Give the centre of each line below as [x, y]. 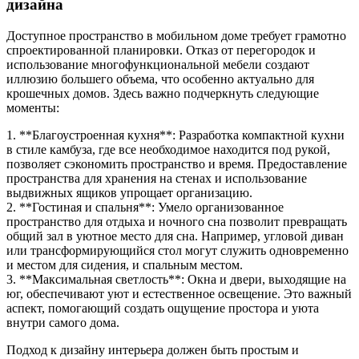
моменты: [33, 107]
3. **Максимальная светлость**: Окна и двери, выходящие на [176, 279]
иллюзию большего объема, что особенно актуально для [160, 79]
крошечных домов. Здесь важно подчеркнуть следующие [163, 93]
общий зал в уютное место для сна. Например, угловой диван [175, 236]
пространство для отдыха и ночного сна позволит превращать [177, 221]
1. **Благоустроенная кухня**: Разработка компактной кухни [175, 135]
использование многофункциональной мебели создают [158, 64]
